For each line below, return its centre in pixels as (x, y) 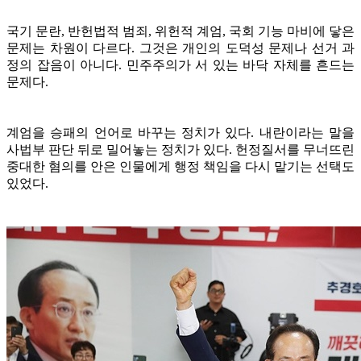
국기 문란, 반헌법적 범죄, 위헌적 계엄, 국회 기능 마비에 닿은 (180, 31)
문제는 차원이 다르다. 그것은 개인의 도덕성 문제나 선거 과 (180, 48)
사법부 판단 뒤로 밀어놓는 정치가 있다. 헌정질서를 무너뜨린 (180, 149)
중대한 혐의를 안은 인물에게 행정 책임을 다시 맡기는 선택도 (180, 166)
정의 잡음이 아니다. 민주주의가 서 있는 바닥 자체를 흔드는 (180, 64)
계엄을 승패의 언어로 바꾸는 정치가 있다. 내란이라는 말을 (180, 132)
